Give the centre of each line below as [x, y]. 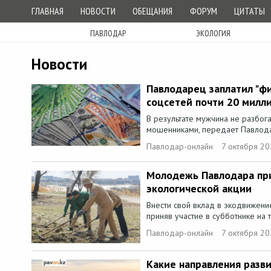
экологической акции [199, 188]
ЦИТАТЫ [249, 11]
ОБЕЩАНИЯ [153, 11]
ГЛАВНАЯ [47, 11]
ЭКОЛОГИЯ [213, 33]
